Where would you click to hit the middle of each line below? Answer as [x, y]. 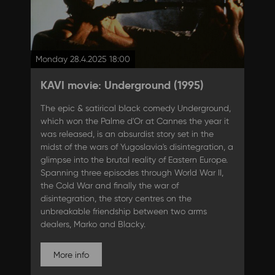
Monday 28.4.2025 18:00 [83, 59]
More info [71, 254]
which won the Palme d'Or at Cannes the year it [134, 121]
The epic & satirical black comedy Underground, [135, 108]
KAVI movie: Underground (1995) [122, 85]
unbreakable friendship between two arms [123, 211]
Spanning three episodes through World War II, [132, 172]
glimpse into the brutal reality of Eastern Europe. [134, 159]
